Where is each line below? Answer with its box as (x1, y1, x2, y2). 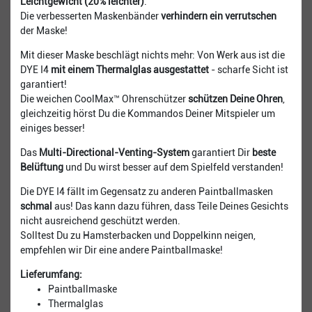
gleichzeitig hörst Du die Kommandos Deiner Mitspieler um (20, 107, 275, 119)
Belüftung (20, 161, 63, 173)
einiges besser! (20, 122, 85, 134)
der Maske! (20, 24, 68, 36)
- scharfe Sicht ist (209, 63, 288, 75)
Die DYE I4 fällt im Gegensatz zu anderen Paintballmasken (20, 185, 273, 197)
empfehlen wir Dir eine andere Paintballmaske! (20, 244, 223, 256)
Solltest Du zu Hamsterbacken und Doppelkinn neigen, (20, 229, 256, 241)
